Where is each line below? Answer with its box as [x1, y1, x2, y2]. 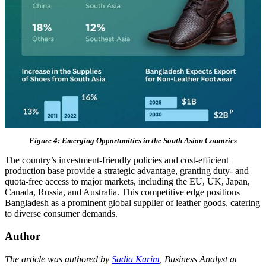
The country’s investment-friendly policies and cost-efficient [5, 154, 229, 165]
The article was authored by [5, 254, 112, 265]
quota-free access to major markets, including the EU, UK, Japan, [5, 176, 250, 186]
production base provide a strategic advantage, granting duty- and [5, 165, 249, 176]
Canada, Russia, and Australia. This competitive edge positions [5, 186, 240, 197]
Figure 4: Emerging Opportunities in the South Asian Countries [29, 135, 237, 145]
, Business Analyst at [160, 254, 237, 265]
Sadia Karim [112, 254, 160, 265]
